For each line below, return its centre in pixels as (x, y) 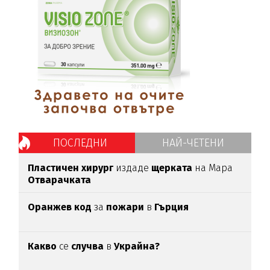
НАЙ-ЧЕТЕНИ (193, 143)
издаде (133, 168)
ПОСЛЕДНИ (80, 143)
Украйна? (137, 246)
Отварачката (60, 180)
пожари (127, 207)
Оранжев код (60, 207)
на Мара (214, 168)
